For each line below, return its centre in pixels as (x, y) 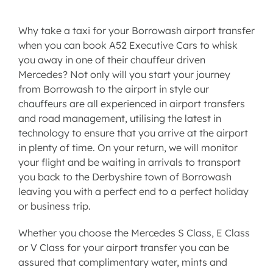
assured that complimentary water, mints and (122, 262)
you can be (203, 248)
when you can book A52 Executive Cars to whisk (128, 45)
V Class (47, 248)
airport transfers (207, 104)
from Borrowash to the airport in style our (113, 89)
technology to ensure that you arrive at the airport (133, 133)
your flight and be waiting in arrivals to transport (129, 162)
